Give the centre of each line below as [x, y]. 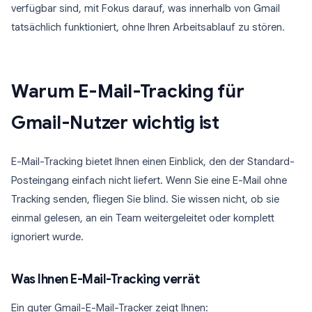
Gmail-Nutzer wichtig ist [115, 123]
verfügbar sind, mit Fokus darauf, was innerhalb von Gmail [146, 8]
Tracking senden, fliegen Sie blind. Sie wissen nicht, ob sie [145, 199]
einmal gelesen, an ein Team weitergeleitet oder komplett [143, 218]
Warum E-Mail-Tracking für [128, 91]
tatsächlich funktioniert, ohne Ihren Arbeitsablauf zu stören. [148, 27]
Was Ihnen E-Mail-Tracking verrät [105, 279]
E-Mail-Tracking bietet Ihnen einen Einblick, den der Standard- [153, 162]
